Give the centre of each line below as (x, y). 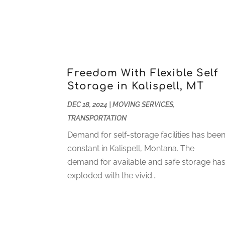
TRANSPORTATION (97, 118)
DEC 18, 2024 (88, 104)
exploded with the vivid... (112, 175)
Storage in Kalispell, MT (136, 86)
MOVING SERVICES (143, 104)
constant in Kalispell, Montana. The (131, 148)
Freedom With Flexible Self (143, 73)
